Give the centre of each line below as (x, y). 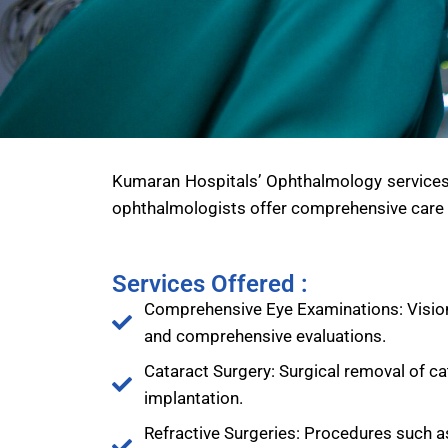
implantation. (193, 398)
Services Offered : (210, 284)
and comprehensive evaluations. (265, 336)
